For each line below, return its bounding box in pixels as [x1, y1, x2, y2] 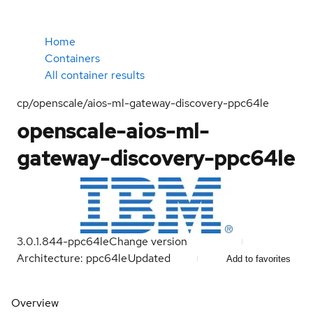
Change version [109, 234, 187, 249]
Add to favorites [226, 253, 291, 264]
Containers [45, 51, 100, 66]
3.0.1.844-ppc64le [17, 234, 109, 249]
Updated [128, 251, 173, 265]
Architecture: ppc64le [17, 251, 127, 265]
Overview [11, 296, 59, 310]
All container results [45, 68, 145, 82]
